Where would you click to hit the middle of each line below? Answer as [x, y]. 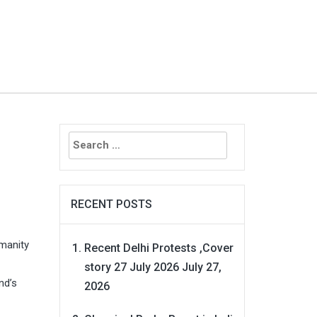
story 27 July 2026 [131, 267]
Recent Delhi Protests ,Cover [158, 248]
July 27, [201, 267]
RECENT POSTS [111, 204]
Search [77, 133]
